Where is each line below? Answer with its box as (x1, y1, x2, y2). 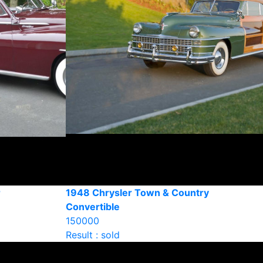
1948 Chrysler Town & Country (66, 187, 209, 198)
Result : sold (66, 229, 120, 241)
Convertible (66, 201, 120, 213)
